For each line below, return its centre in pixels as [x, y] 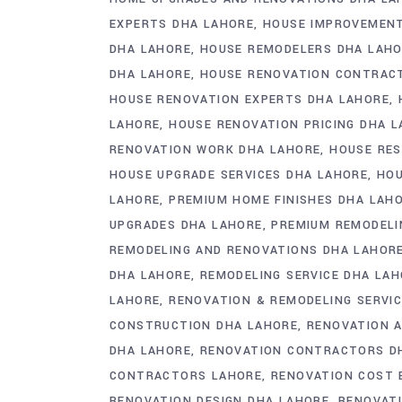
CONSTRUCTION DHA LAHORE [204, 325]
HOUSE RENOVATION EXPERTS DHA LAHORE [249, 99]
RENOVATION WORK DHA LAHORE [215, 149]
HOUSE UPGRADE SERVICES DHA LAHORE [239, 175]
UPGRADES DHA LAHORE [186, 225]
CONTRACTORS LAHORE [186, 376]
